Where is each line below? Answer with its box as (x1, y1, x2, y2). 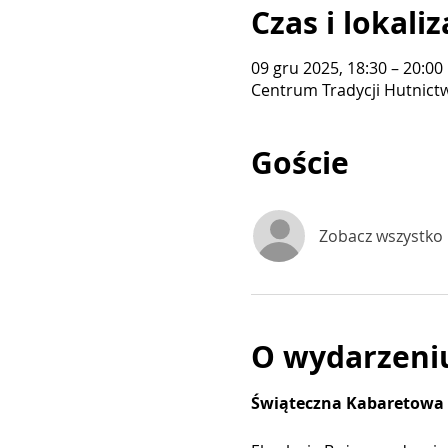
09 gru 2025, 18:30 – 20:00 (250, 56, 443, 79)
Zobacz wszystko (318, 224, 443, 247)
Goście (250, 141, 349, 183)
